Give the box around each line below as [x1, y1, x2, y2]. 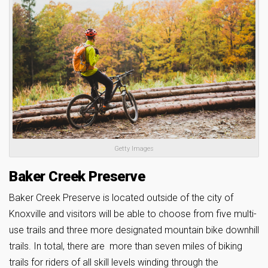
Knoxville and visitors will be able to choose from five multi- [9, 208, 257, 220]
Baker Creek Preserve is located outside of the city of [9, 192, 233, 204]
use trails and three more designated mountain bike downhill [9, 224, 259, 236]
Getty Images [114, 145, 154, 153]
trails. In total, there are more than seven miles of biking [9, 240, 242, 252]
